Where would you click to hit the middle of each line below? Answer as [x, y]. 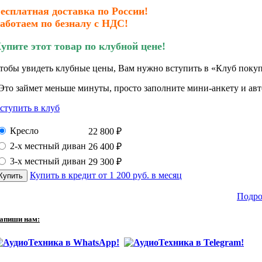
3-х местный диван [48, 161]
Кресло [24, 131]
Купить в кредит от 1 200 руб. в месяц [106, 175]
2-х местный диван [48, 146]
